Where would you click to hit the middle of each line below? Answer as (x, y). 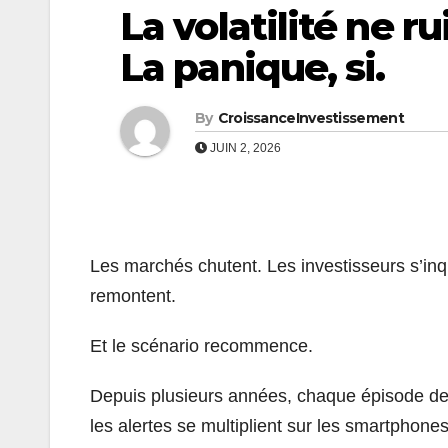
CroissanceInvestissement (310, 117)
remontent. (133, 295)
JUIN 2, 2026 (244, 147)
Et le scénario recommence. (201, 345)
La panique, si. (252, 67)
